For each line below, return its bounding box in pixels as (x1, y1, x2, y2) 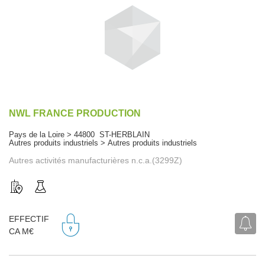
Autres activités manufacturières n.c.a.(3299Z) (9, 155, 182, 165)
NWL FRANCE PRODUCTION (9, 108, 141, 118)
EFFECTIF (9, 214, 49, 224)
